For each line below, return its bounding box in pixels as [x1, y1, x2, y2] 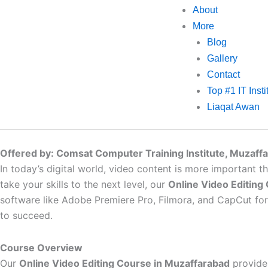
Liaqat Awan [206, 102, 260, 112]
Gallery [206, 53, 237, 63]
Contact [206, 69, 240, 80]
